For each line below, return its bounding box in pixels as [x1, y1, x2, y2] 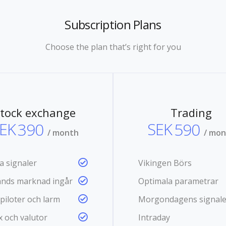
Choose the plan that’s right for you [45, 41, 181, 52]
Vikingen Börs [138, 157, 192, 168]
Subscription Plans [65, 16, 161, 33]
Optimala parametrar [138, 175, 218, 187]
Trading [171, 104, 212, 120]
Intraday [138, 211, 170, 223]
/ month [47, 127, 79, 138]
